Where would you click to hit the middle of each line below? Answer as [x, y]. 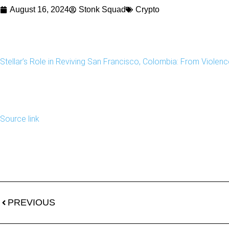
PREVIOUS [31, 203]
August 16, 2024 [39, 9]
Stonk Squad [102, 9]
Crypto [147, 9]
